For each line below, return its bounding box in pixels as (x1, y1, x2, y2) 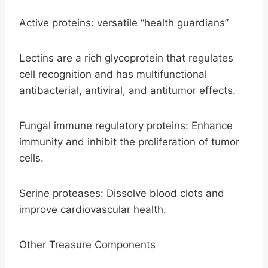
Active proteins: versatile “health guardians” (19, 16, 229, 29)
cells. (19, 151, 44, 164)
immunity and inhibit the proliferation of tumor (19, 135, 239, 148)
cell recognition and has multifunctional (19, 68, 207, 80)
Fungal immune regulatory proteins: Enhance (19, 119, 233, 132)
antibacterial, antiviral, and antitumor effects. (19, 84, 236, 96)
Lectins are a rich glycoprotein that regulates (19, 51, 233, 64)
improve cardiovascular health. (19, 203, 166, 215)
